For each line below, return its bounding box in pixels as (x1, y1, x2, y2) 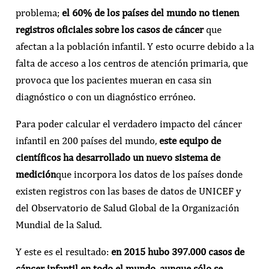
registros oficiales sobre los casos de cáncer (15, 23, 204, 35)
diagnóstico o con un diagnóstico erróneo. (15, 90, 195, 103)
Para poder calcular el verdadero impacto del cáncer (15, 117, 242, 130)
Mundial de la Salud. (15, 218, 101, 231)
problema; (15, 6, 62, 19)
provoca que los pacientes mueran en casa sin (15, 73, 211, 86)
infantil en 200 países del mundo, (15, 134, 159, 147)
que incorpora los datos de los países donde (55, 168, 243, 180)
